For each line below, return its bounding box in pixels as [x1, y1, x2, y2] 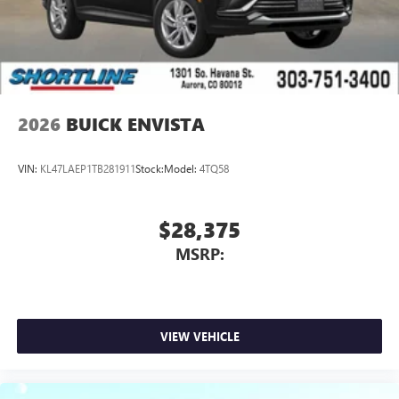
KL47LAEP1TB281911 [40, 160, 135, 175]
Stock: [135, 160, 164, 175]
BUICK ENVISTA [66, 112, 205, 137]
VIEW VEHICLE [159, 328, 240, 344]
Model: [164, 160, 199, 175]
